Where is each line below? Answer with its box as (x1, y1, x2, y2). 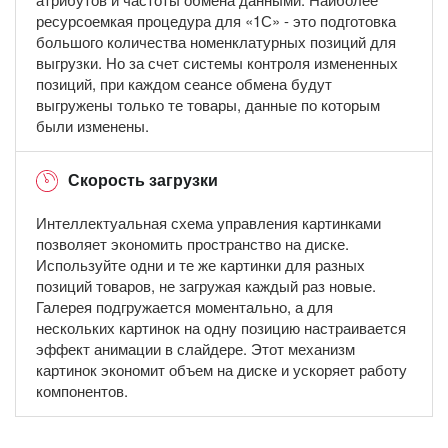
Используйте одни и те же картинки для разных (36, 253, 365, 275)
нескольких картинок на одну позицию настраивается (36, 316, 406, 338)
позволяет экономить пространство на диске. (36, 232, 349, 254)
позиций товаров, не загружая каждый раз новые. (36, 274, 376, 296)
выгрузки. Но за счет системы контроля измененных (36, 52, 398, 74)
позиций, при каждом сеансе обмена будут (36, 73, 332, 95)
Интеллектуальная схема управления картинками (36, 211, 381, 233)
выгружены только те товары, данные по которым (36, 94, 380, 116)
